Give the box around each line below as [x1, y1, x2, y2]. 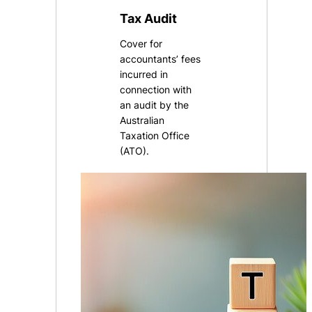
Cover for [120, 37, 163, 49]
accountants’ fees [120, 52, 201, 65]
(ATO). [120, 144, 150, 157]
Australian [120, 114, 165, 126]
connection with [120, 83, 192, 95]
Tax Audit [120, 10, 178, 26]
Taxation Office [120, 129, 190, 141]
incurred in [120, 68, 169, 80]
